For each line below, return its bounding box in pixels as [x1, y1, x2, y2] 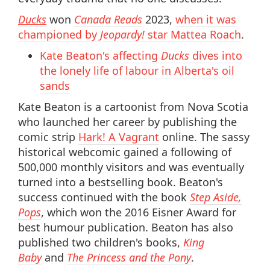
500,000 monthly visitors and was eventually [18, 159, 244, 174]
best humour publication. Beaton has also [18, 219, 233, 234]
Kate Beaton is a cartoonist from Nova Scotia [18, 99, 248, 114]
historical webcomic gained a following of [18, 144, 231, 159]
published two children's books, [18, 234, 183, 250]
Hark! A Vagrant [78, 129, 159, 144]
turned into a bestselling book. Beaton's [18, 174, 223, 189]
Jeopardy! [100, 27, 148, 42]
